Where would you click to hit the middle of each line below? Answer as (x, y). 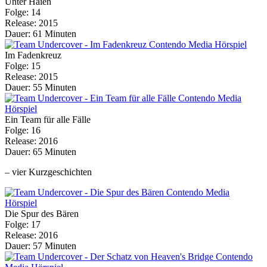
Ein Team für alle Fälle (48, 120)
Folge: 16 (23, 131)
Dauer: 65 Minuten (41, 152)
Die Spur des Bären (42, 214)
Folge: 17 (23, 225)
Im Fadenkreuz (33, 55)
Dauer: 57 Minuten (41, 246)
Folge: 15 (23, 66)
